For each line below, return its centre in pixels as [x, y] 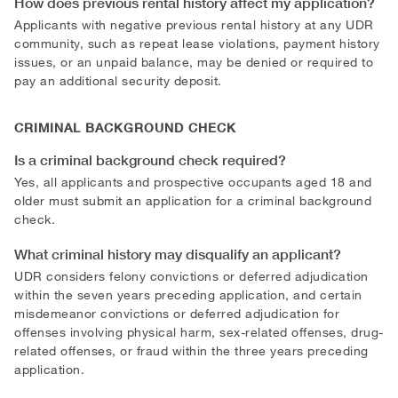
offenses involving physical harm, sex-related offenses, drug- [199, 331]
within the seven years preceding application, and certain [188, 294]
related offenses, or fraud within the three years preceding [191, 350]
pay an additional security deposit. [118, 80]
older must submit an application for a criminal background [193, 200]
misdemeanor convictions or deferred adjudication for [177, 313]
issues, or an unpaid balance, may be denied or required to [194, 61]
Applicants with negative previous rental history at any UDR [194, 24]
